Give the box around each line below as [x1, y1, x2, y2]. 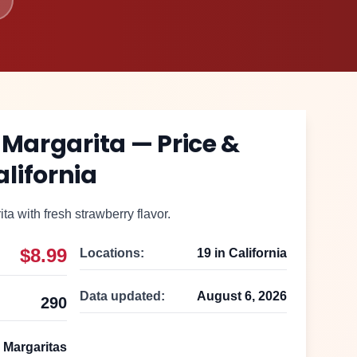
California [229, 246, 287, 260]
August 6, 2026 [197, 289, 287, 303]
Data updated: [80, 289, 165, 303]
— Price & [126, 127, 241, 161]
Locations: [80, 246, 144, 260]
